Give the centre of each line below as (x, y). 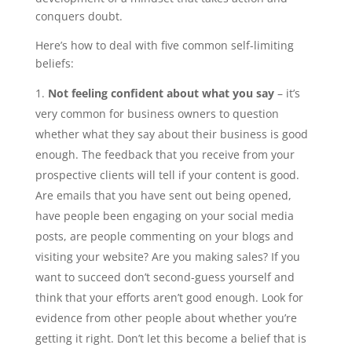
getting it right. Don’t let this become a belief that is (170, 338)
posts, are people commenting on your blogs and (164, 236)
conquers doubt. (79, 16)
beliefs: (54, 63)
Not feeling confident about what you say (161, 93)
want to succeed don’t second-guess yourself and (165, 277)
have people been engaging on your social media (164, 215)
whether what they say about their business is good (171, 134)
